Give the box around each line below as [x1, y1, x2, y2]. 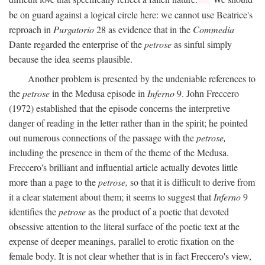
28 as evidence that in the [94, 22, 193, 35]
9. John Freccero [174, 86, 239, 99]
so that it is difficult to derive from [128, 175, 255, 188]
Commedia [193, 22, 234, 35]
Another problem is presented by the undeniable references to [28, 72, 256, 85]
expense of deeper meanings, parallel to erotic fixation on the [9, 234, 234, 247]
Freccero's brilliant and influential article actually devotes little [9, 160, 238, 173]
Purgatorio [53, 22, 94, 35]
